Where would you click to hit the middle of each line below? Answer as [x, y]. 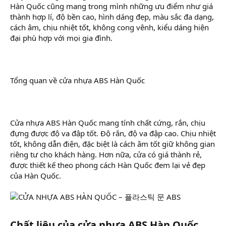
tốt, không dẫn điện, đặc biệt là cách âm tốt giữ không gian [112, 144]
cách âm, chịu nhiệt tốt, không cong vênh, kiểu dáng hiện [109, 27]
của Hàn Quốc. [36, 175]
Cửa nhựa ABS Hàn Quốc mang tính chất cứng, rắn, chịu [108, 122]
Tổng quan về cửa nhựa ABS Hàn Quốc [77, 80]
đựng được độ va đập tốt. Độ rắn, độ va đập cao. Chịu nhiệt [113, 133]
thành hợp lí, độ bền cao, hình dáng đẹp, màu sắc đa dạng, [112, 16]
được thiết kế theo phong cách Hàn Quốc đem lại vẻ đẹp [108, 165]
